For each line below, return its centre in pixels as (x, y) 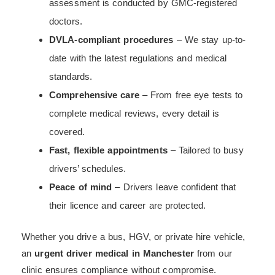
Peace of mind (81, 187)
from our (213, 254)
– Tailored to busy (205, 150)
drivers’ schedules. (87, 168)
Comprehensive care (94, 95)
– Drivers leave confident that (174, 187)
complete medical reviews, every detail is (134, 113)
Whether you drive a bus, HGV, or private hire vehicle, (134, 237)
